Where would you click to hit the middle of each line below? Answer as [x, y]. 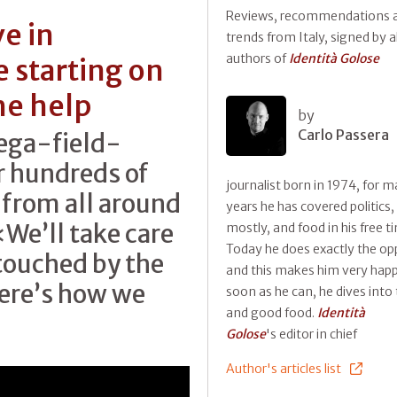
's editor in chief [311, 334]
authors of [257, 58]
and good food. [272, 312]
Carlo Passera [343, 134]
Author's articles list [284, 368]
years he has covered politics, [310, 206]
